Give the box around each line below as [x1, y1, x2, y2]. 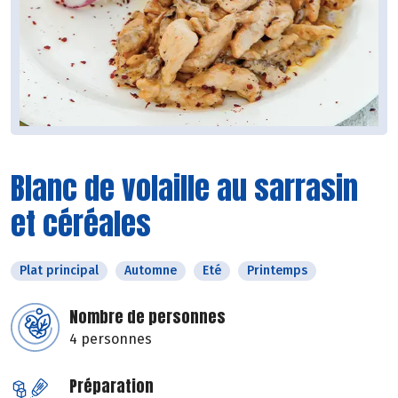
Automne [124, 263, 177, 279]
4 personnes [69, 330, 152, 348]
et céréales [11, 201, 151, 247]
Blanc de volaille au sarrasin [11, 165, 358, 211]
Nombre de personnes [69, 305, 226, 330]
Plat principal [20, 263, 99, 279]
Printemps [247, 263, 307, 279]
